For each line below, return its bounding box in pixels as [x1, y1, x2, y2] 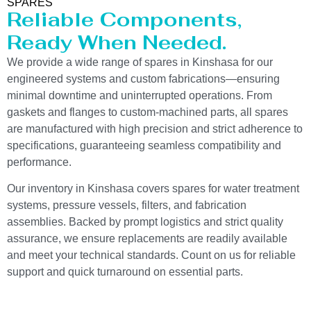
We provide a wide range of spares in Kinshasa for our [7, 56, 273, 68]
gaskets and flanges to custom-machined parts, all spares [7, 106, 288, 118]
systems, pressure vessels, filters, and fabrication [7, 199, 246, 212]
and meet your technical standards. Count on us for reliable [7, 249, 296, 262]
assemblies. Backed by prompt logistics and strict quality [7, 216, 283, 228]
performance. [7, 155, 72, 168]
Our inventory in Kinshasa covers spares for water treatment [7, 183, 299, 195]
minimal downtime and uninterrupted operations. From [7, 89, 272, 101]
